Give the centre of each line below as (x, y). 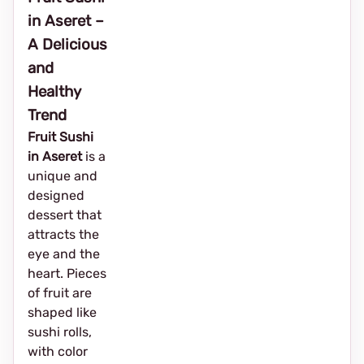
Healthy (54, 92)
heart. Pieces (67, 273)
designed (56, 195)
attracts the (63, 234)
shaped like (62, 312)
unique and (63, 176)
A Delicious (67, 45)
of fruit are (60, 293)
